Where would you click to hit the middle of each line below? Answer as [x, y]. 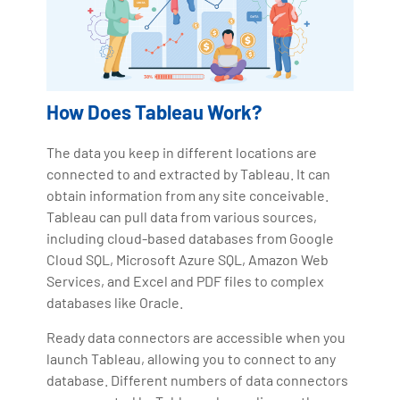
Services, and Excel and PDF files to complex [186, 280]
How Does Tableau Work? [154, 111]
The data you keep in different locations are [182, 152]
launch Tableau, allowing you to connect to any [192, 358]
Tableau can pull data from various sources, [182, 216]
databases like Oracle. [115, 302]
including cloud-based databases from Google [191, 237]
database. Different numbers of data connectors [198, 379]
